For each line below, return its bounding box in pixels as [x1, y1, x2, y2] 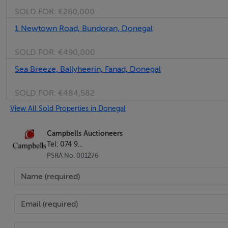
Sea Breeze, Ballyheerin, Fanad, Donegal [15, 65, 161, 74]
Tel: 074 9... [47, 140, 82, 149]
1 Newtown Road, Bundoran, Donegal [15, 24, 153, 33]
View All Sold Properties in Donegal [10, 104, 126, 112]
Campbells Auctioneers [47, 129, 123, 138]
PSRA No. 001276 [47, 152, 99, 159]
